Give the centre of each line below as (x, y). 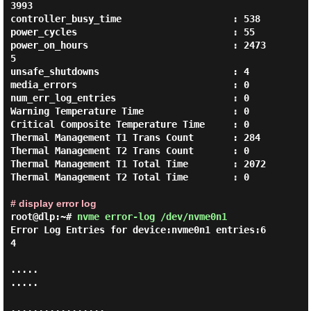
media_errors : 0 (129, 85)
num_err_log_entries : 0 (129, 98)
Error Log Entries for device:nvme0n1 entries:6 (138, 230)
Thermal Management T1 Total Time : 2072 (138, 164)
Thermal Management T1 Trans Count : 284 (135, 137)
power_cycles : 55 (132, 32)
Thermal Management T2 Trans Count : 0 (129, 151)
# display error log (53, 203)
